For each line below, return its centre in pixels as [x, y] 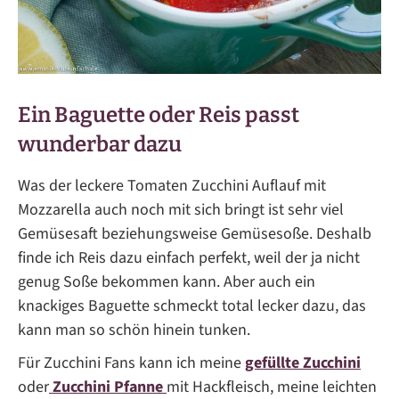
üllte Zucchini [314, 363]
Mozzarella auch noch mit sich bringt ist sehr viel [181, 210]
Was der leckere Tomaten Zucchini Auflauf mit [172, 186]
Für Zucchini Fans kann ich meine [131, 363]
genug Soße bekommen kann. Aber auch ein [167, 282]
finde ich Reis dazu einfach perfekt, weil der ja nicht [189, 258]
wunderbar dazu [100, 145]
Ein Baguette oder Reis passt [159, 115]
